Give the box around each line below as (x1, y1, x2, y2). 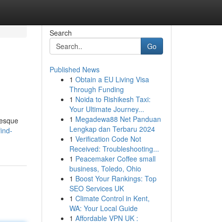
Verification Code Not (75, 134, 141, 144)
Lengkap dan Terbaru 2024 (69, 124, 155, 134)
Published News (49, 64, 100, 74)
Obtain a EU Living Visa (75, 74, 149, 84)
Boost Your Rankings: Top (75, 173, 157, 183)
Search (49, 28, 72, 38)
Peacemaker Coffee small (75, 154, 156, 164)
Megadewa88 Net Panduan (75, 114, 161, 124)
